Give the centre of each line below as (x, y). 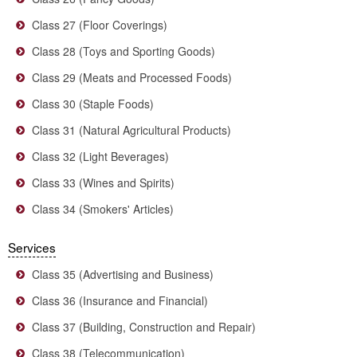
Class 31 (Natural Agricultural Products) (131, 130)
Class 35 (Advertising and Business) (123, 274)
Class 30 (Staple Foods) (93, 104)
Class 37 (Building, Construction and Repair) (144, 327)
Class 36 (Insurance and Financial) (120, 300)
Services (32, 247)
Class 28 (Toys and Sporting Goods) (124, 51)
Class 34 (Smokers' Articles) (103, 209)
